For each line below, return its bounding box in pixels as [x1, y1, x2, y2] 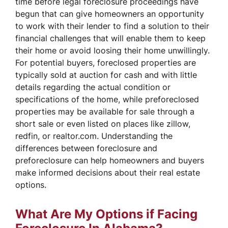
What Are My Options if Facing [15, 206, 197, 221]
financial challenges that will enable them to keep [15, 33, 206, 43]
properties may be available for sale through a [15, 106, 194, 117]
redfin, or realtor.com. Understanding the [15, 130, 173, 141]
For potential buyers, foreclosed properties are [15, 57, 196, 68]
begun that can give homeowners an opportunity [15, 8, 204, 19]
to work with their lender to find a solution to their [15, 20, 209, 31]
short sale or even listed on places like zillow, [15, 118, 190, 129]
